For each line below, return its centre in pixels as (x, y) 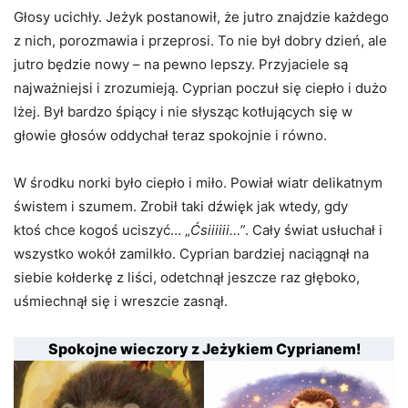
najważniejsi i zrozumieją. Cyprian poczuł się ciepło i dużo (200, 87)
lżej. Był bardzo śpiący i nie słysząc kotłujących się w (183, 111)
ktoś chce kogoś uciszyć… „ (102, 229)
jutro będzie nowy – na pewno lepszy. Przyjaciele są (181, 64)
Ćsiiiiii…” (218, 229)
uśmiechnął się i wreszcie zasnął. (121, 301)
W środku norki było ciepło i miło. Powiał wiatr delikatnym (198, 182)
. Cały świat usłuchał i (314, 229)
